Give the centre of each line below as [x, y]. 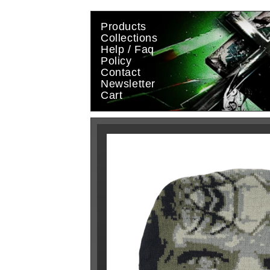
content [35, 19]
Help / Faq [127, 49]
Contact [121, 72]
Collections [129, 38]
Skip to [34, 8]
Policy [116, 61]
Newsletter [128, 84]
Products [124, 27]
